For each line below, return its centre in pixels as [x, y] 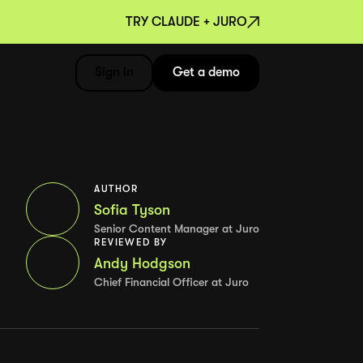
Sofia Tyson [132, 209]
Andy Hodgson [143, 263]
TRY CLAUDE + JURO [187, 22]
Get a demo [207, 72]
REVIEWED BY [131, 242]
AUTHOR [116, 188]
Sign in [115, 72]
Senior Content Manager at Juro [177, 229]
